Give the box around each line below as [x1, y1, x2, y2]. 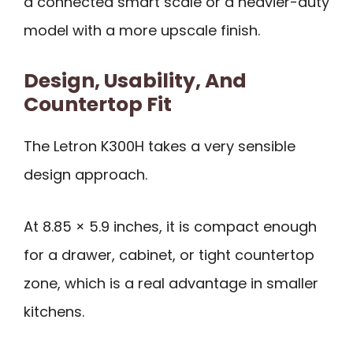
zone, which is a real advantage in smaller [24, 273, 318, 294]
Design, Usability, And [24, 66, 247, 95]
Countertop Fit [24, 90, 172, 118]
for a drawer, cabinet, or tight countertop [24, 245, 314, 266]
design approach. [24, 164, 147, 184]
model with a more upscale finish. [24, 20, 260, 41]
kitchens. [24, 302, 84, 322]
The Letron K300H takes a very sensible [24, 136, 295, 156]
